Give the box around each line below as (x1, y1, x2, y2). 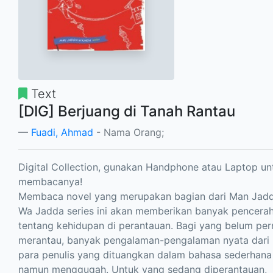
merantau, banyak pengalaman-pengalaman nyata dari (18, 233, 269, 246)
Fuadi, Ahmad (31, 126, 93, 138)
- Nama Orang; (93, 126, 164, 138)
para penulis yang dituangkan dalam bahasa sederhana (18, 248, 272, 261)
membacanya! (18, 175, 82, 188)
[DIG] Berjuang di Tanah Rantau (18, 102, 235, 120)
